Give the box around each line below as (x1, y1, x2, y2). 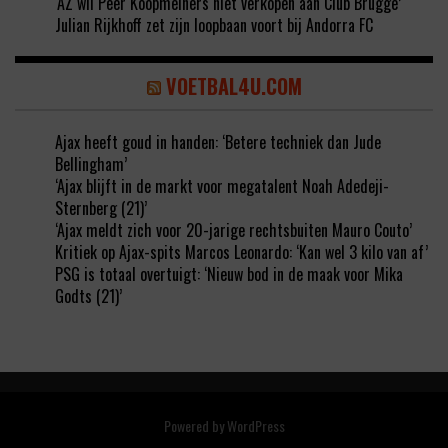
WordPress (226, 415, 285, 437)
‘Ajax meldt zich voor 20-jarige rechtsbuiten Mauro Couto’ (55, 218, 412, 243)
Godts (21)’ (55, 284, 122, 309)
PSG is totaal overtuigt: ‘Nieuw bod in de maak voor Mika (55, 262, 403, 287)
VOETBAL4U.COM (165, 71, 302, 102)
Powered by (163, 415, 227, 437)
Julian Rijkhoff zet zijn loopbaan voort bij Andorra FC (55, 13, 373, 38)
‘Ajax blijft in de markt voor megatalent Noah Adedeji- (55, 174, 389, 199)
